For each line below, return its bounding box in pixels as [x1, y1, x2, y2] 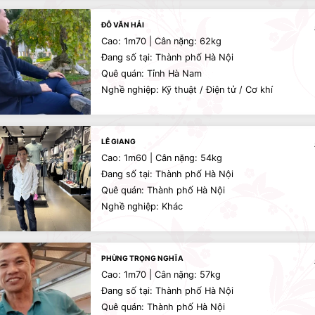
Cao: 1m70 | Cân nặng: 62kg [101, 36, 221, 46]
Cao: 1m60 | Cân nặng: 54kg [101, 153, 222, 163]
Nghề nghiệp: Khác [101, 201, 183, 212]
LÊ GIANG [101, 137, 136, 146]
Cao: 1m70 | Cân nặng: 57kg [101, 269, 221, 280]
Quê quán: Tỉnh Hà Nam [101, 68, 202, 79]
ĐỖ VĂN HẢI [101, 20, 144, 29]
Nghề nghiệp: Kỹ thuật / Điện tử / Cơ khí [101, 84, 273, 95]
